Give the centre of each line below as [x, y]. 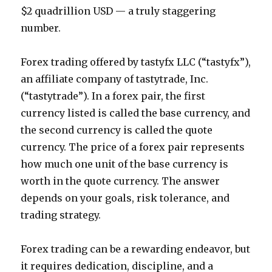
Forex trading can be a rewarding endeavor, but [136, 249]
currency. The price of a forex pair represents [133, 147]
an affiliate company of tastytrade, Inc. [115, 79]
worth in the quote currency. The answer [121, 181]
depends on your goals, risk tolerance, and [125, 198]
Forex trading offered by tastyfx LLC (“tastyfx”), [136, 62]
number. [41, 28]
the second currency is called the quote [117, 130]
